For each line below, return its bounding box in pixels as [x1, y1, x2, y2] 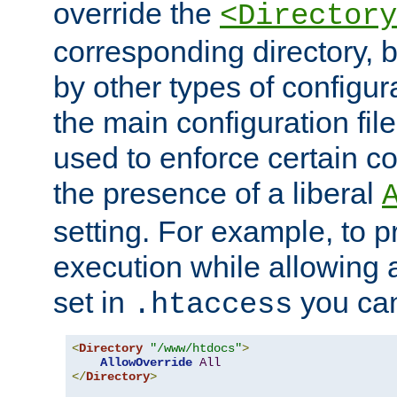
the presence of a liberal [53, 176, 382, 211]
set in [53, 285, 133, 320]
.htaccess [133, 288, 292, 323]
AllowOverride [100, 355, 192, 370]
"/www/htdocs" [150, 341, 242, 356]
